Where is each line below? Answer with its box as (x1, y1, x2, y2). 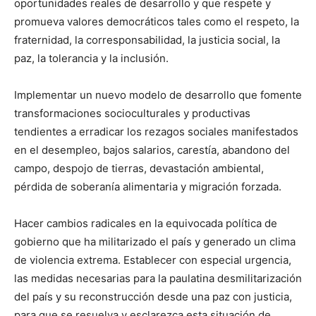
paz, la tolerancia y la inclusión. (14, 51, 169, 66)
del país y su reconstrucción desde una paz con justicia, (14, 290, 292, 304)
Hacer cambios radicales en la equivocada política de (14, 217, 277, 231)
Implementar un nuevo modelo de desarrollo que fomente (14, 88, 302, 102)
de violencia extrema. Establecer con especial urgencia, (14, 253, 291, 267)
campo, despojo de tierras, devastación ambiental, (14, 162, 264, 176)
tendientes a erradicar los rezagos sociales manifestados (14, 125, 298, 139)
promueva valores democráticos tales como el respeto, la (14, 15, 299, 29)
